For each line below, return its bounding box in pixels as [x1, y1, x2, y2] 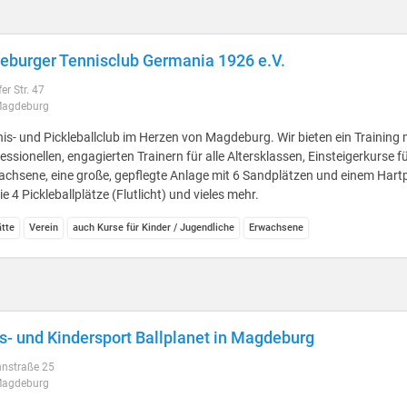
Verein [29, 222, 58, 233]
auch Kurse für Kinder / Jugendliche [73, 222, 234, 233]
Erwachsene [249, 222, 303, 233]
